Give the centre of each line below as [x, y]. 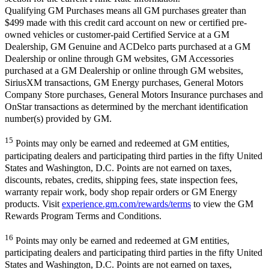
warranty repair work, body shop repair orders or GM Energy [121, 192]
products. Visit [33, 204]
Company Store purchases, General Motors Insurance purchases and [134, 95]
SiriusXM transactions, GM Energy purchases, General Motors [124, 83]
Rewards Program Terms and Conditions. [83, 216]
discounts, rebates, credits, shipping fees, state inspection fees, [121, 180]
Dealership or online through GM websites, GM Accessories [119, 59]
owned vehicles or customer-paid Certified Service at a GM [117, 35]
